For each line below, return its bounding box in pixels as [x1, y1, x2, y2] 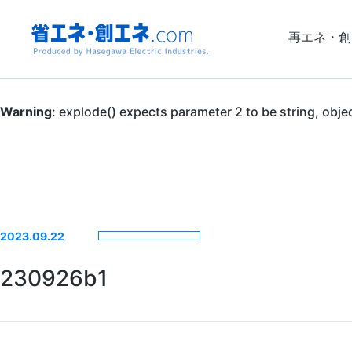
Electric [31, 241, 126, 273]
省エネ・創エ [31, 62, 185, 93]
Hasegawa [31, 196, 161, 228]
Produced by [31, 152, 185, 183]
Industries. [31, 286, 163, 317]
